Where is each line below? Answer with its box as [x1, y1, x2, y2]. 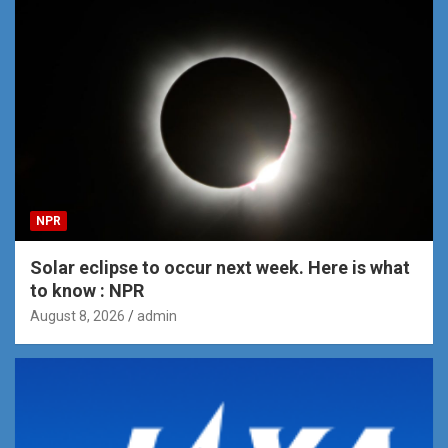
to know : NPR [30, 280, 144, 302]
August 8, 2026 [30, 308, 125, 325]
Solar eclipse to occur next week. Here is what [30, 257, 410, 279]
